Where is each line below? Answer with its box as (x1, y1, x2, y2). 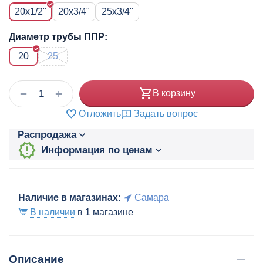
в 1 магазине (77, 207, 133, 217)
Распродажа (18, 129, 76, 141)
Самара (134, 192, 169, 203)
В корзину (152, 88, 195, 99)
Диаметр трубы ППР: (9, 31, 107, 42)
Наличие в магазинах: (18, 192, 121, 203)
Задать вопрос (134, 108, 198, 119)
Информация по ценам (41, 144, 153, 156)
